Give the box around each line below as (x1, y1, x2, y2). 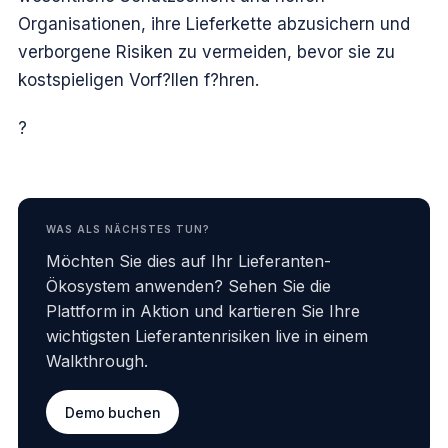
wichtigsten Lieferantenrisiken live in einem (46, 326, 368, 347)
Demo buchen (65, 403, 161, 421)
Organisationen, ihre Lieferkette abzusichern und (18, 14, 410, 35)
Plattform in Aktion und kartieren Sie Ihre (46, 301, 360, 322)
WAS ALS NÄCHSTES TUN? (46, 223, 210, 236)
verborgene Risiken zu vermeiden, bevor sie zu (18, 42, 395, 63)
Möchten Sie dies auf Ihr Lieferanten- (46, 251, 331, 272)
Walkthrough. (46, 351, 148, 372)
